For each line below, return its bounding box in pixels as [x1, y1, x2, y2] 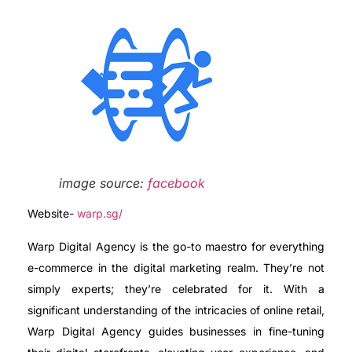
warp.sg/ [77, 207, 123, 221]
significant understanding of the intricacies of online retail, [27, 302, 324, 317]
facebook [148, 175, 205, 192]
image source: [59, 175, 148, 192]
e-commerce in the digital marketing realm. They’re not [27, 260, 324, 274]
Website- [27, 207, 77, 221]
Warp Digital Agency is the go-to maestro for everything [27, 239, 324, 253]
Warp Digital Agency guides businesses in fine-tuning [27, 324, 324, 338]
